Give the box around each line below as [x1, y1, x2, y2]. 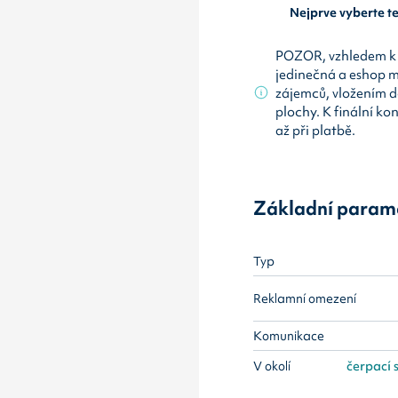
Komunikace [253, 328, 325, 345]
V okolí [253, 357, 291, 374]
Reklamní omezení [253, 290, 357, 306]
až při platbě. [275, 120, 356, 139]
